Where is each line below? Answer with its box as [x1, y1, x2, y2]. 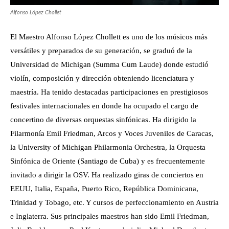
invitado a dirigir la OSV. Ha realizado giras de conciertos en [10, 171, 203, 179]
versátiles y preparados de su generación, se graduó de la [10, 47, 192, 55]
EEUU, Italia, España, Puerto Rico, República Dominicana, [10, 185, 198, 193]
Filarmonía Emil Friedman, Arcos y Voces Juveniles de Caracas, [10, 129, 214, 138]
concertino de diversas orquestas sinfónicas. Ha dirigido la [10, 116, 196, 124]
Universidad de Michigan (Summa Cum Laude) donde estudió [10, 60, 209, 69]
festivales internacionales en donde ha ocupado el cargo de [10, 102, 198, 110]
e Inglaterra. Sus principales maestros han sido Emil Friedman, [10, 212, 209, 221]
